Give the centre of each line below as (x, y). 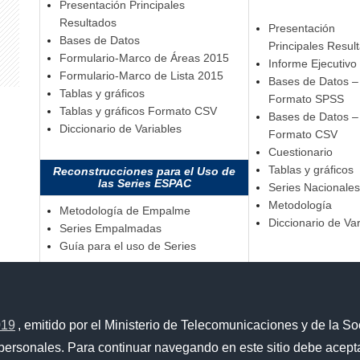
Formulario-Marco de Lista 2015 (141, 76)
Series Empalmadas (110, 229)
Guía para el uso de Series (127, 246)
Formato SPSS (306, 99)
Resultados (88, 23)
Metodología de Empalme (125, 211)
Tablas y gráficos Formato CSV (138, 111)
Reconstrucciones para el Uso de (144, 172)
